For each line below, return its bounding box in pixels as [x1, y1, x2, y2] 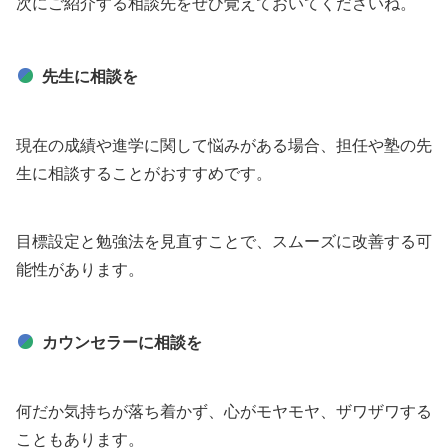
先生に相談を [42, 67, 138, 85]
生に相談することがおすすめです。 [16, 164, 272, 182]
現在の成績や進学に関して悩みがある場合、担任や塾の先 [16, 136, 432, 154]
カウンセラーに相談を [42, 333, 202, 351]
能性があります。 [16, 260, 144, 278]
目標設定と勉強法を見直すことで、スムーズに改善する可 [16, 232, 432, 250]
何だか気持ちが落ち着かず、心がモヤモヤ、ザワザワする [16, 402, 432, 420]
